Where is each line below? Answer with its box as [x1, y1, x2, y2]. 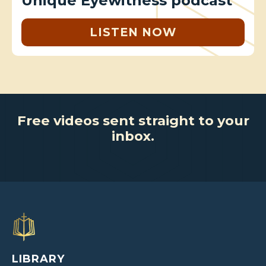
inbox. [112, 127, 154, 144]
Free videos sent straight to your [17, 112, 249, 129]
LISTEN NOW [90, 24, 176, 39]
